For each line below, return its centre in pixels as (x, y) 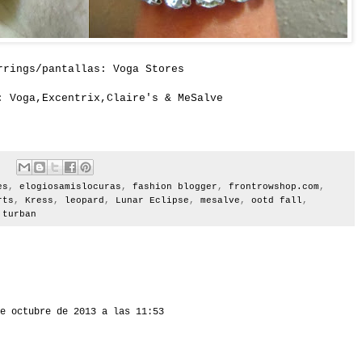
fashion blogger (175, 187)
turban (19, 215)
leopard (84, 201)
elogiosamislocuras (70, 187)
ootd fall (277, 201)
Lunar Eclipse (152, 201)
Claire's (133, 99)
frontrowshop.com (274, 187)
